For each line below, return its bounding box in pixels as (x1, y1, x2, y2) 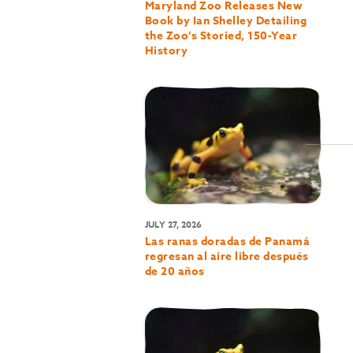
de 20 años (144, 263, 205, 281)
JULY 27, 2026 (144, 218, 202, 231)
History (144, 42, 188, 59)
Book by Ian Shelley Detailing (144, 12, 307, 29)
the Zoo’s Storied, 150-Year (144, 27, 298, 44)
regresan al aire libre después (144, 248, 309, 266)
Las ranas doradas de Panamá (144, 233, 310, 251)
